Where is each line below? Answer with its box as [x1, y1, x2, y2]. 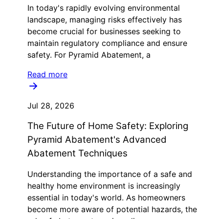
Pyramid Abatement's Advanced [27, 134, 167, 145]
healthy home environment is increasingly [27, 181, 180, 191]
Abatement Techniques [27, 148, 128, 159]
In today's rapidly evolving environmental [27, 3, 180, 13]
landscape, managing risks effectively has [27, 15, 182, 24]
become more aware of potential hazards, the [27, 204, 197, 214]
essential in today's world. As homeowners [27, 193, 185, 202]
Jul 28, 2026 [27, 101, 74, 110]
